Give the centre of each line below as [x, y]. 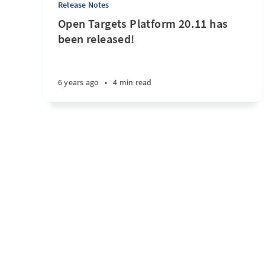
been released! [96, 39]
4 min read [132, 82]
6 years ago [79, 82]
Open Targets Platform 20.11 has [143, 23]
